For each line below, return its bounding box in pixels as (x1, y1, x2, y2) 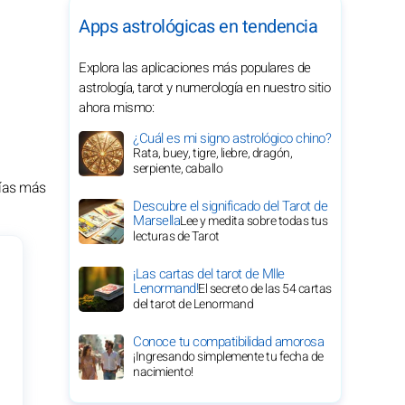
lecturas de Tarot (133, 227, 220, 246)
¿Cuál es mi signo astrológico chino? (133, 128, 331, 148)
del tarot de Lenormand (133, 295, 253, 314)
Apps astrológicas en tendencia (79, 14, 317, 40)
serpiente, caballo (133, 159, 222, 178)
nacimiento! (133, 363, 193, 381)
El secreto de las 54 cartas (198, 279, 332, 298)
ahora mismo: (79, 98, 154, 118)
